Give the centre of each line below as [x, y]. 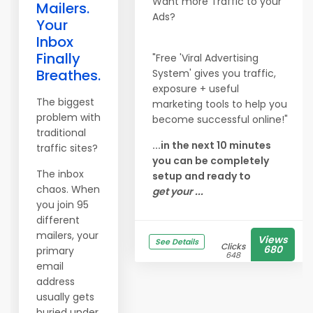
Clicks [233, 246]
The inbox [60, 174]
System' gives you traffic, [214, 73]
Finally [58, 59]
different [58, 220]
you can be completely [211, 161]
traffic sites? [67, 148]
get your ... [178, 191]
